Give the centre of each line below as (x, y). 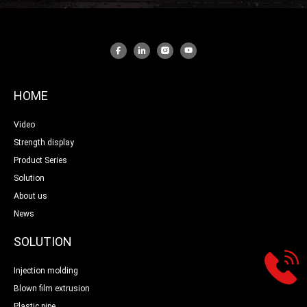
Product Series (40, 161)
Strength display (44, 143)
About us (30, 196)
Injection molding (46, 271)
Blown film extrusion (52, 289)
